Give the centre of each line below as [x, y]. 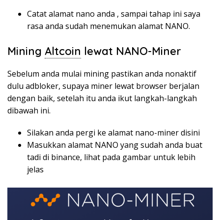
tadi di [39, 157]
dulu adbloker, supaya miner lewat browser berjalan [103, 86]
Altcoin [63, 51]
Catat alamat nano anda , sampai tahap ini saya [114, 14]
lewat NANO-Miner [131, 51]
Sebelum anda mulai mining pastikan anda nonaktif [102, 74]
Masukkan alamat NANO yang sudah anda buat [115, 145]
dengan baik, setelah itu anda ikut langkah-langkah [102, 98]
